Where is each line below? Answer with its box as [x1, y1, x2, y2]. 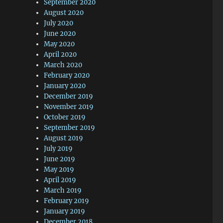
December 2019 [44, 92, 94, 101]
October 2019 [44, 113, 86, 121]
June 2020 [44, 29, 76, 38]
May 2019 [44, 165, 75, 174]
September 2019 [44, 123, 96, 132]
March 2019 [44, 186, 82, 195]
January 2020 [44, 82, 86, 90]
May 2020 [44, 40, 75, 48]
